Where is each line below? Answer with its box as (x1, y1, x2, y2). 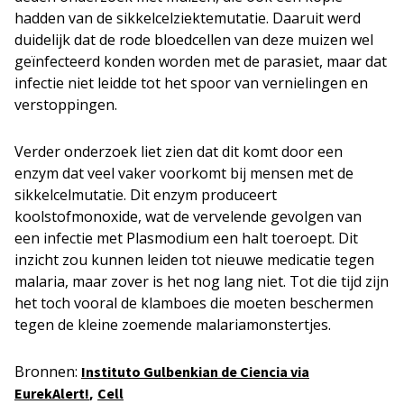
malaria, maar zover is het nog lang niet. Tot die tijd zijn (14, 271, 389, 291)
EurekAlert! (14, 383, 89, 402)
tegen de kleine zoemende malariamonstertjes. (14, 314, 331, 335)
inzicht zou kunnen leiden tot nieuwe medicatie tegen (14, 249, 374, 270)
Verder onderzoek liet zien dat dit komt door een (14, 141, 343, 161)
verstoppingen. (14, 94, 117, 115)
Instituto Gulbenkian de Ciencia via (81, 362, 309, 381)
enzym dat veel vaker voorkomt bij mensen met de (14, 162, 353, 183)
